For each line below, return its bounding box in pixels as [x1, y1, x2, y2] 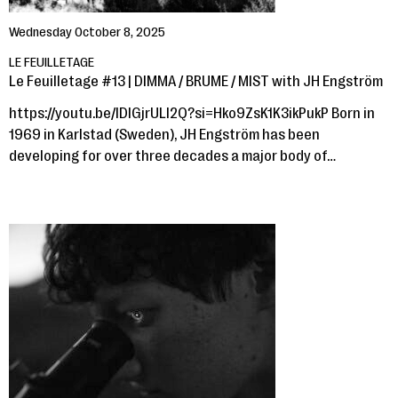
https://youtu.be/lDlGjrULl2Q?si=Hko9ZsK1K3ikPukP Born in [9, 105, 375, 122]
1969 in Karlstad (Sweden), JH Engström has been [9, 126, 320, 143]
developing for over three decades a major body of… [9, 147, 336, 164]
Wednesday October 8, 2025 [9, 25, 165, 40]
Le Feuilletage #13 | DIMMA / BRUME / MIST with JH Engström [9, 73, 383, 90]
